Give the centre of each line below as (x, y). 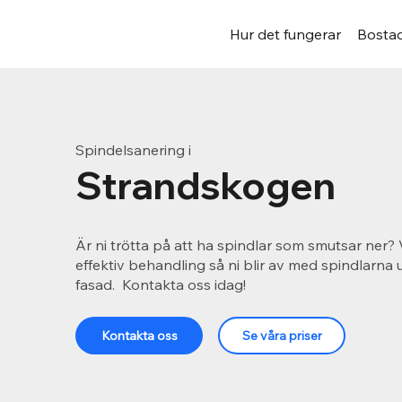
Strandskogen (205, 186)
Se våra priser (282, 335)
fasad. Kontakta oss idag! (160, 284)
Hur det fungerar (286, 34)
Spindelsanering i (133, 150)
